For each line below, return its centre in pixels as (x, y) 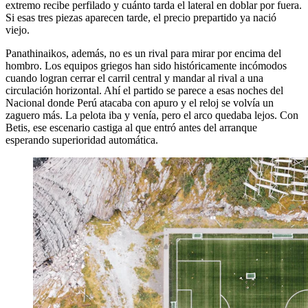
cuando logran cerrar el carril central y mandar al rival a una (134, 78)
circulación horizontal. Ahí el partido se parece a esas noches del (144, 90)
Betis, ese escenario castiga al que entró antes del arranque (131, 127)
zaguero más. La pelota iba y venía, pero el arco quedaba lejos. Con (152, 115)
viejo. (18, 30)
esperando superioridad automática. (82, 140)
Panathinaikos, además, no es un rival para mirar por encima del (143, 53)
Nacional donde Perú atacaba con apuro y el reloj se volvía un (140, 102)
